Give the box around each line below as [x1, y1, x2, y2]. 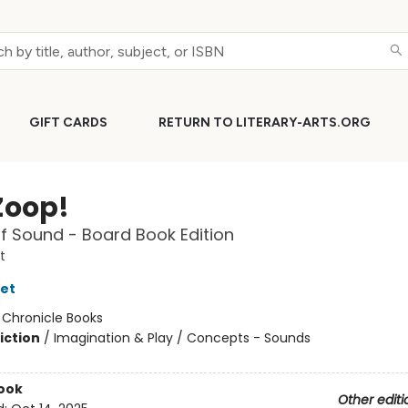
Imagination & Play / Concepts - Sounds [53, 329, 311, 347]
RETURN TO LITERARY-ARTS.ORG [158, 115, 371, 130]
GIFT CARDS [29, 115, 107, 130]
